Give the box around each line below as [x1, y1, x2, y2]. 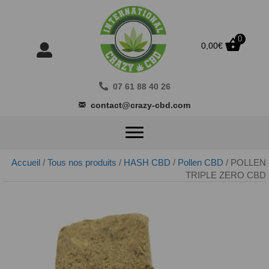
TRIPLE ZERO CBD [186, 170, 266, 181]
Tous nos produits [47, 157, 116, 168]
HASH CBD [124, 157, 171, 168]
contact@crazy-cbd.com [91, 100, 190, 110]
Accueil [11, 157, 40, 168]
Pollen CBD [178, 157, 223, 168]
